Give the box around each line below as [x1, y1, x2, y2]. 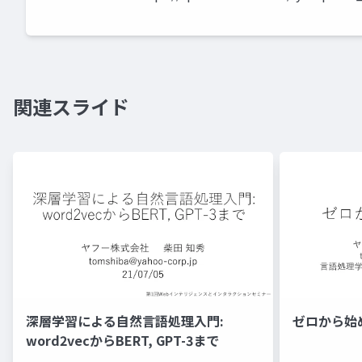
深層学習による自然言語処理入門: [26, 311, 224, 331]
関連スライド [13, 92, 129, 120]
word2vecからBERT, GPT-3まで [26, 330, 219, 351]
